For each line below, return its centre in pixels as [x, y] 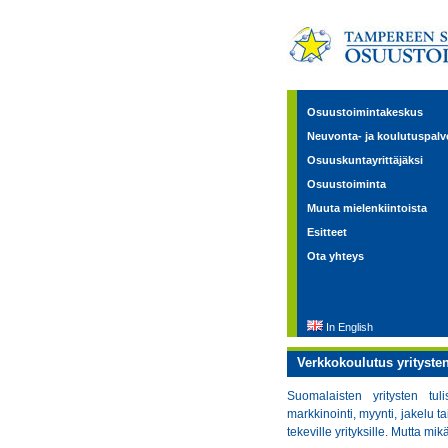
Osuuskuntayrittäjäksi [365, 160]
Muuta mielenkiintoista [367, 208]
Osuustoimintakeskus [365, 112]
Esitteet [327, 232]
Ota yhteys [335, 256]
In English [349, 327]
